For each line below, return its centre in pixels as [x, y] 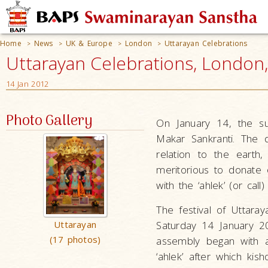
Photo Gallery [49, 121]
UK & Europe [89, 43]
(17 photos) [75, 239]
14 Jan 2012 [28, 84]
